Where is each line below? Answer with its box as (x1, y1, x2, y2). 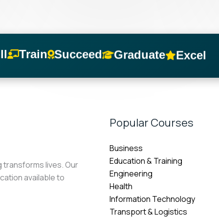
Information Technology (109, 194, 195, 205)
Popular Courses (109, 115, 194, 131)
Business (109, 143, 143, 154)
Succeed (54, 47, 102, 61)
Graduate (114, 47, 165, 61)
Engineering (109, 168, 153, 179)
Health (109, 181, 132, 192)
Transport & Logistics (109, 206, 187, 218)
